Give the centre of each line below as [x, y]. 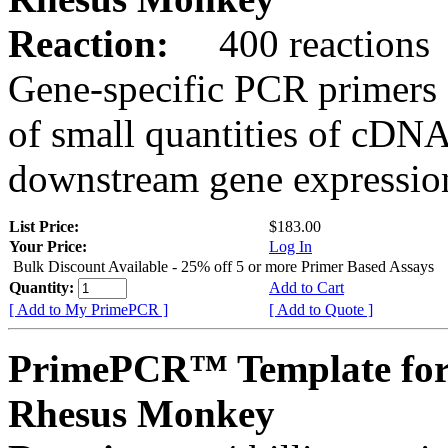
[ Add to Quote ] [321, 309]
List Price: [46, 226]
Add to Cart [306, 287]
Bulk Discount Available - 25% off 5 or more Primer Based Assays [223, 266]
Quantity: [43, 287]
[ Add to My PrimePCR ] [88, 309]
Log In [290, 246]
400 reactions [304, 43]
